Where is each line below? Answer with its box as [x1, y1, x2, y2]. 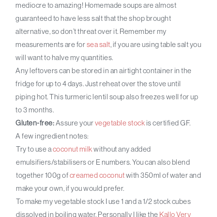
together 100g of [16, 171, 70, 180]
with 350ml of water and [124, 171, 201, 180]
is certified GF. [145, 119, 191, 127]
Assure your [54, 119, 95, 127]
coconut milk [52, 145, 93, 154]
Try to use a [16, 145, 53, 154]
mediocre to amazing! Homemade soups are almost [15, 1, 177, 10]
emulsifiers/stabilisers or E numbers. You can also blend [16, 158, 190, 167]
